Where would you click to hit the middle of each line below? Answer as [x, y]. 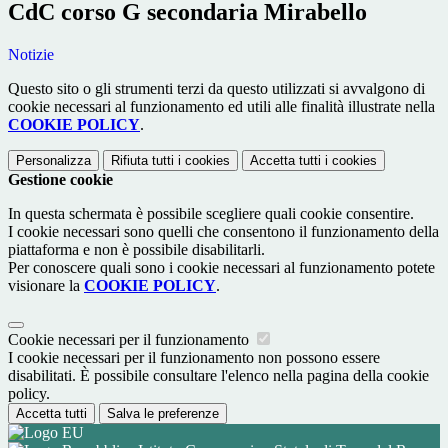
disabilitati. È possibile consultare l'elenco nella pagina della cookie [218, 376]
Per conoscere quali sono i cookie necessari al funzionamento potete [221, 268]
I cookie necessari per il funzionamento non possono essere [194, 358]
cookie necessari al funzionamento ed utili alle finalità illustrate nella [221, 107]
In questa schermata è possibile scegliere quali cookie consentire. [211, 214]
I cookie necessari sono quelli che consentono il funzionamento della [223, 232]
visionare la [46, 286]
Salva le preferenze [163, 414]
